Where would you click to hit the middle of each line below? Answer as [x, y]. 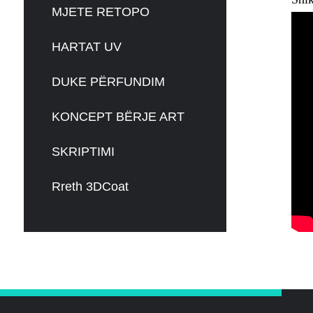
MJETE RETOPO [100, 12]
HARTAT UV [86, 47]
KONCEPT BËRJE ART [118, 117]
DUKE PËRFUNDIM [108, 82]
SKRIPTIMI [83, 152]
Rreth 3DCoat [90, 187]
